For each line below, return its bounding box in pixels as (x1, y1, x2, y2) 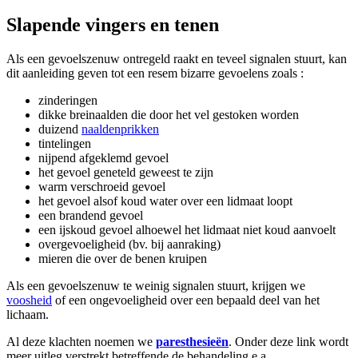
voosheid (6, 292, 52, 307)
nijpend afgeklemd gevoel (38, 150, 169, 165)
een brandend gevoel (38, 208, 143, 222)
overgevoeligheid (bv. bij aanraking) (38, 237, 221, 251)
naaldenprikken (82, 121, 159, 136)
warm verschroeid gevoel (38, 179, 165, 193)
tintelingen (38, 136, 91, 150)
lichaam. (6, 307, 49, 321)
